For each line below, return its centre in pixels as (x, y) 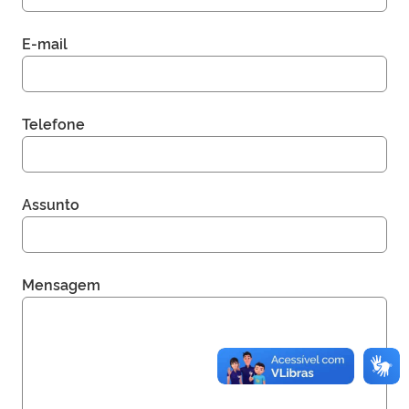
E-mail (45, 42)
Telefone (53, 123)
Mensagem (61, 283)
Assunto (51, 203)
